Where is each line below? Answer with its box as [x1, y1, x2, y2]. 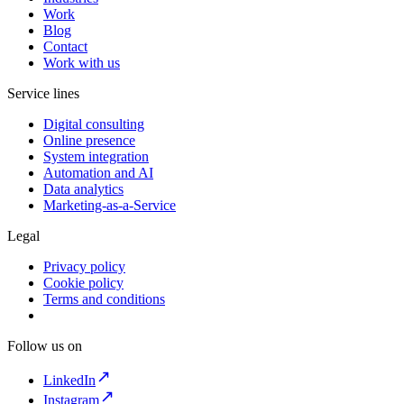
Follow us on [7, 338, 82, 354]
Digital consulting [43, 116, 144, 133]
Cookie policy [43, 275, 124, 291]
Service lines [7, 86, 79, 102]
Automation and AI [43, 165, 153, 181]
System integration [43, 149, 149, 165]
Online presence [43, 133, 135, 149]
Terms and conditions [43, 291, 165, 308]
